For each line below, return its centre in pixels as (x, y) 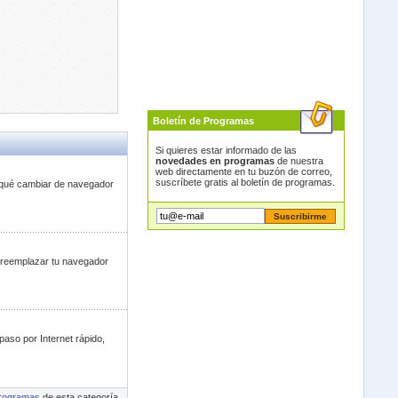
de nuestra (298, 161)
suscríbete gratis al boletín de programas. (245, 182)
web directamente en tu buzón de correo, (243, 171)
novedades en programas (215, 161)
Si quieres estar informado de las (226, 150)
